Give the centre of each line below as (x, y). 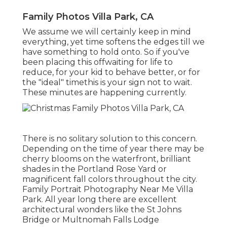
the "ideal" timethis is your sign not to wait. (107, 82)
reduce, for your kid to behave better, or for (111, 72)
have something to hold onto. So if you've (106, 52)
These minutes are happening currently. (104, 92)
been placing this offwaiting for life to (98, 62)
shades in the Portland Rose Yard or (94, 169)
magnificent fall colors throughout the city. (110, 179)
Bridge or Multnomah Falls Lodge (91, 219)
